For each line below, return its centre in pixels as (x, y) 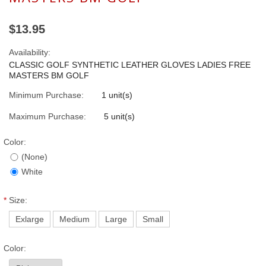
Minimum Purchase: (46, 95)
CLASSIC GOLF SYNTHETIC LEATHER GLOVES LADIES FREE (130, 65)
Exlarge (30, 219)
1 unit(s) (117, 95)
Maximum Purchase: (47, 117)
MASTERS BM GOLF (49, 76)
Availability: (30, 53)
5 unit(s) (119, 117)
